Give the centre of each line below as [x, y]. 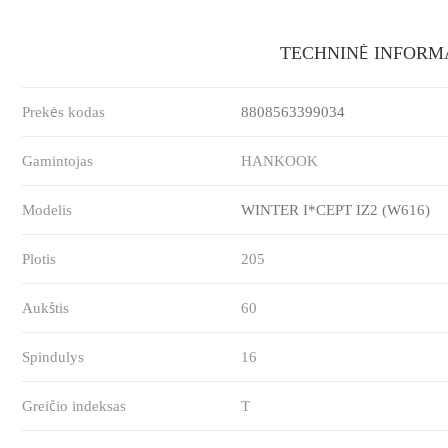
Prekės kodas [64, 111]
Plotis [39, 258]
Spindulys [53, 356]
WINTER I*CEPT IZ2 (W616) [336, 209]
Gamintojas [58, 160]
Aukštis [46, 307]
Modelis [47, 209]
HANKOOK [280, 160]
